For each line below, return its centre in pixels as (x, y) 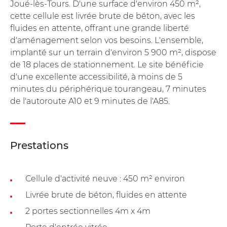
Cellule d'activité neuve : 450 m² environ (105, 178)
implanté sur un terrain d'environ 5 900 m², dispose (113, 52)
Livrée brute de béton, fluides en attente (106, 195)
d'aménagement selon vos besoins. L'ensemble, (107, 40)
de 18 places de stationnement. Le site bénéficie (107, 64)
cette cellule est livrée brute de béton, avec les (103, 16)
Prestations (39, 145)
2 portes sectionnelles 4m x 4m (88, 211)
